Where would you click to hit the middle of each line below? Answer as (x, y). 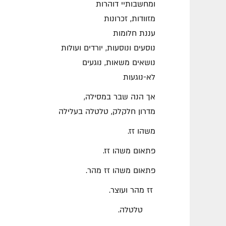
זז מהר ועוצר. (132, 191)
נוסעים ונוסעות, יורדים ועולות (108, 48)
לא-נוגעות (139, 78)
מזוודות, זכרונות (130, 19)
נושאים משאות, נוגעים (119, 63)
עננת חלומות (134, 34)
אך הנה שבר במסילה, (120, 97)
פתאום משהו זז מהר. (121, 171)
